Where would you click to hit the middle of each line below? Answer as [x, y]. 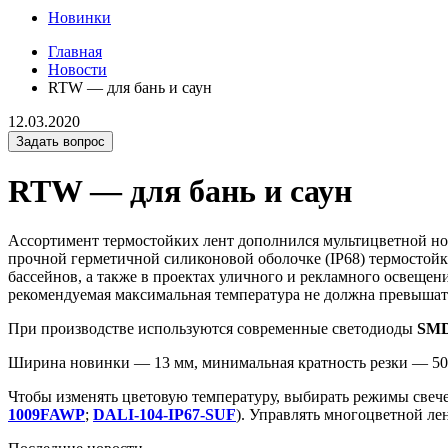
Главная [75, 51]
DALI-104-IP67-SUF [164, 414]
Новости [77, 69]
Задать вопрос [60, 141]
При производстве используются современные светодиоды [212, 328]
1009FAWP [46, 414]
